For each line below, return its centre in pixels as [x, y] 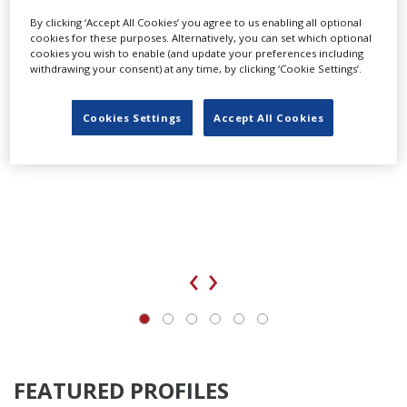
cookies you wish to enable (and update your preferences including [197, 54]
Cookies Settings [132, 118]
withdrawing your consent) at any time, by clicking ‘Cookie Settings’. [196, 69]
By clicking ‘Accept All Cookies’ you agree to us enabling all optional [196, 23]
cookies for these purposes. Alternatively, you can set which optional [201, 38]
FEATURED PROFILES [121, 390]
